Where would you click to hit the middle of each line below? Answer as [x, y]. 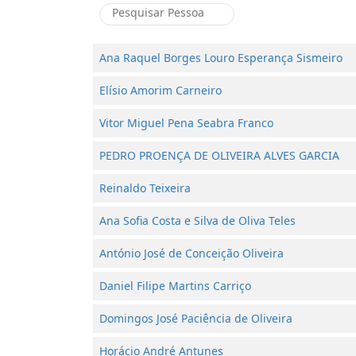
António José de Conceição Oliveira [192, 253]
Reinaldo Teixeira [145, 188]
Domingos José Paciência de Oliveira [196, 318]
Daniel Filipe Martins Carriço [175, 286]
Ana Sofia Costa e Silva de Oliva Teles [197, 221]
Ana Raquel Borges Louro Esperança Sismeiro [221, 58]
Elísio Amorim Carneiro [161, 90]
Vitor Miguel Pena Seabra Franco [186, 123]
